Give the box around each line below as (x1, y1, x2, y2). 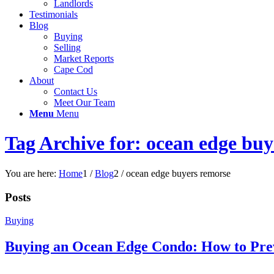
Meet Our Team (54, 97, 115, 108)
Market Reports (54, 53, 114, 64)
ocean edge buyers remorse (126, 168, 231, 179)
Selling (54, 42, 81, 53)
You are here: (5, 168, 56, 179)
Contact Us (54, 86, 97, 97)
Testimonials (29, 9, 78, 20)
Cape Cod (54, 64, 93, 75)
